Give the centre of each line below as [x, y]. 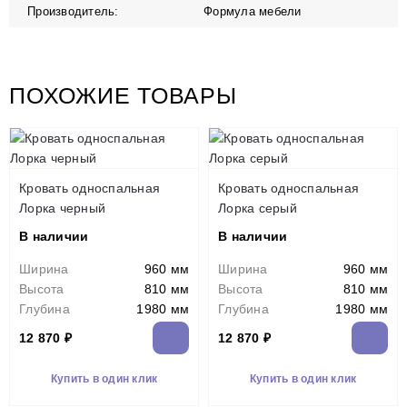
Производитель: [73, 11]
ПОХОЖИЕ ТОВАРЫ [123, 95]
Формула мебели [253, 11]
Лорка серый [258, 208]
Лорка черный [62, 208]
